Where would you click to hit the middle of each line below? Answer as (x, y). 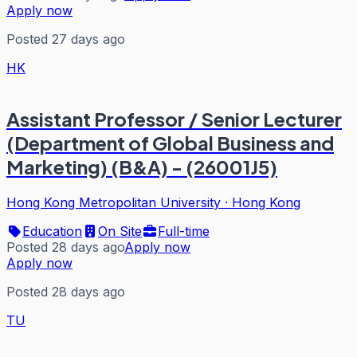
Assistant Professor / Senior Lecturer (174, 119)
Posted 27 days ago (66, 39)
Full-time (184, 231)
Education (52, 231)
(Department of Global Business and (170, 143)
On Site (120, 231)
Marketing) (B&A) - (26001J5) (142, 167)
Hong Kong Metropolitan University (114, 203)
